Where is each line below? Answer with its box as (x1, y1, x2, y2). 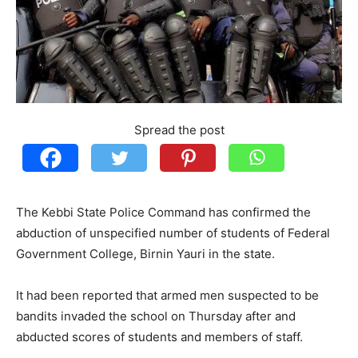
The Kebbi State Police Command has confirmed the (16, 204, 311, 220)
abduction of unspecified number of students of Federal (16, 225, 330, 241)
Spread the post (133, 121, 225, 137)
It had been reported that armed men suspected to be (16, 287, 319, 303)
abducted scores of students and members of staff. (16, 328, 303, 344)
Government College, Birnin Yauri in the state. (16, 245, 275, 261)
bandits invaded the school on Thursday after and (16, 308, 296, 324)
